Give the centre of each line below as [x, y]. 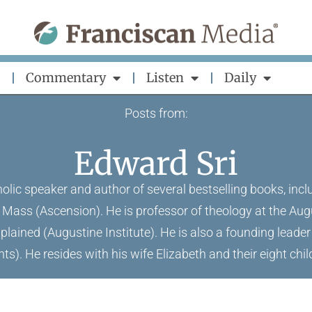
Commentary [66, 78]
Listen [165, 78]
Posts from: [156, 113]
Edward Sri [156, 164]
